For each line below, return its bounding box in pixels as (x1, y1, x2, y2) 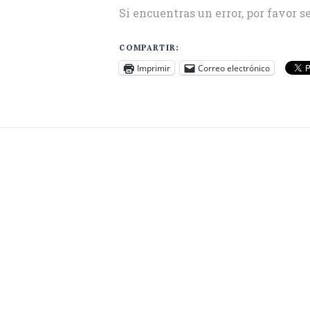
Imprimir (137, 62, 170, 74)
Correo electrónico (198, 62, 270, 74)
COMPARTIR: (119, 43, 179, 53)
